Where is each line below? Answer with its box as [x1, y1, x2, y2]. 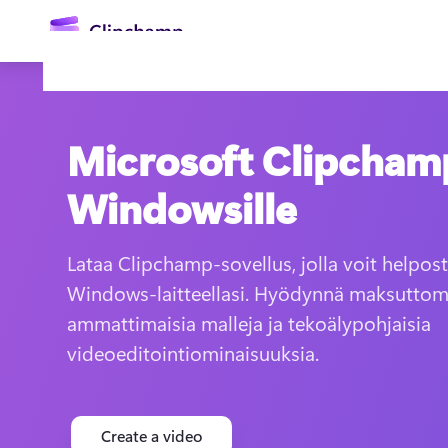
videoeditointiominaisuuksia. [67, 339, 320, 366]
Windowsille [67, 181, 298, 234]
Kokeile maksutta [232, 329, 354, 350]
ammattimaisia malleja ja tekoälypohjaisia [67, 309, 432, 336]
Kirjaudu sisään [239, 287, 347, 308]
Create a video [101, 425, 203, 446]
